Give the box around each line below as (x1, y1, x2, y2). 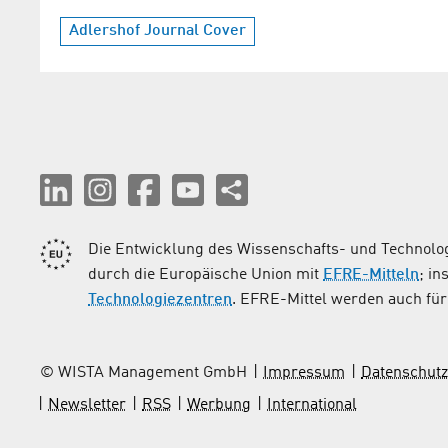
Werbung (187, 396, 251, 413)
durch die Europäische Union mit (88, 266, 323, 283)
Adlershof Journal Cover (69, 22, 246, 39)
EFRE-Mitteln (323, 266, 419, 283)
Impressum (263, 364, 345, 381)
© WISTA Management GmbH (40, 364, 247, 381)
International (267, 396, 357, 413)
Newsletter (48, 396, 126, 413)
